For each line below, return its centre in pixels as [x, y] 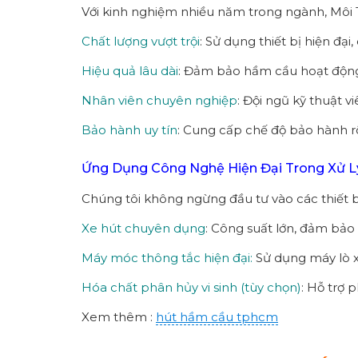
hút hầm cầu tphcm [217, 316]
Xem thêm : [119, 316]
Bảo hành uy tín [129, 129]
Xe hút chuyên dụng [143, 228]
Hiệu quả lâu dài [130, 70]
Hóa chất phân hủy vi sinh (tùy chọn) [191, 287]
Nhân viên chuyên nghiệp [159, 100]
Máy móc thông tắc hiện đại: [167, 257]
